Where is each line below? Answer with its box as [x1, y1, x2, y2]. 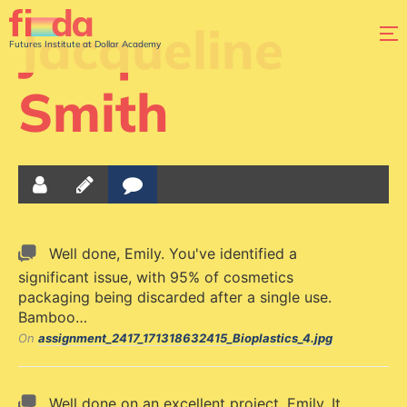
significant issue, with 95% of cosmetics [18, 268, 293, 286]
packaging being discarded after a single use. [18, 288, 332, 306]
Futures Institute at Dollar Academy [9, 37, 161, 50]
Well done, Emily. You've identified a [49, 244, 297, 263]
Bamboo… [18, 308, 87, 326]
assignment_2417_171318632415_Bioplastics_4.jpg [38, 331, 333, 345]
